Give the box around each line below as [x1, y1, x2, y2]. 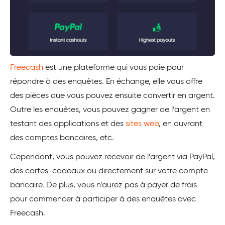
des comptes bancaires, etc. [10, 134, 114, 142]
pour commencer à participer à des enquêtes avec [10, 195, 196, 203]
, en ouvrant [159, 120, 202, 128]
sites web [126, 120, 159, 128]
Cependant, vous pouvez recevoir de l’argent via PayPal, [10, 153, 215, 161]
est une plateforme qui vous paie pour [43, 63, 184, 72]
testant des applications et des [10, 120, 126, 128]
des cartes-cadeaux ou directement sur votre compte [10, 167, 208, 175]
